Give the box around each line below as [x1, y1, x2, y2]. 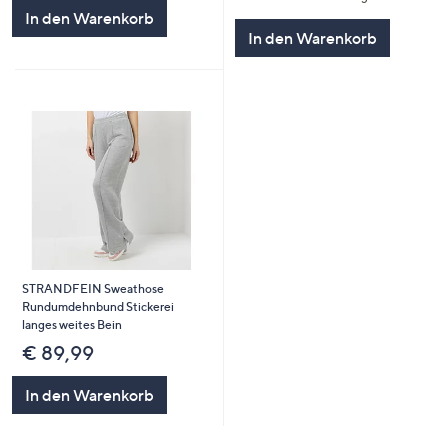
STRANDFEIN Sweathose [21, 281, 164, 297]
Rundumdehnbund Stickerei [21, 299, 174, 315]
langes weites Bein [21, 317, 122, 333]
